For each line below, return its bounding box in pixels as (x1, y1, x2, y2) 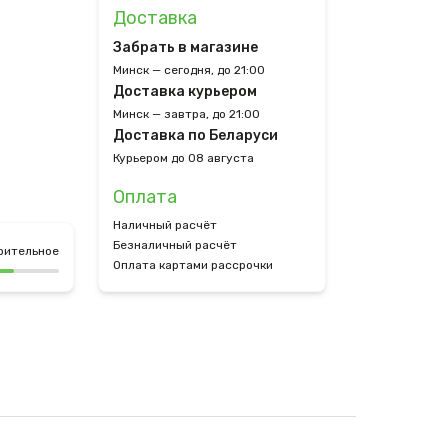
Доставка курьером (113, 83, 257, 100)
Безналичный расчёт (113, 238, 237, 252)
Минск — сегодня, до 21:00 (113, 63, 265, 77)
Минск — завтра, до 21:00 (113, 107, 260, 121)
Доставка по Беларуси (113, 127, 278, 144)
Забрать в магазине (113, 39, 258, 56)
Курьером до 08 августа (113, 151, 254, 165)
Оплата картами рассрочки (113, 258, 273, 272)
